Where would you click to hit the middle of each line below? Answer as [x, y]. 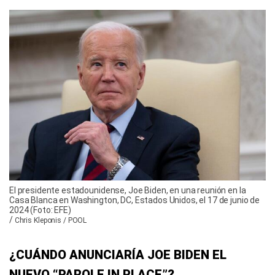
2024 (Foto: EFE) [40, 210]
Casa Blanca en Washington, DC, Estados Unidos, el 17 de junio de [135, 200]
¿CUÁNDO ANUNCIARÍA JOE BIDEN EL [118, 255]
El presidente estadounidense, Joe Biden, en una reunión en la [128, 191]
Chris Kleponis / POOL [51, 221]
